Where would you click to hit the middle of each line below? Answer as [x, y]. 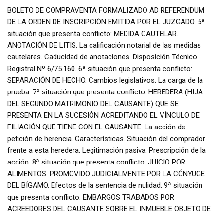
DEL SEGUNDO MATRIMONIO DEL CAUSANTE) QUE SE [93, 103]
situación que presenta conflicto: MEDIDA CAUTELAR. [93, 33]
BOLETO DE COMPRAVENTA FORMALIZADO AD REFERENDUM [106, 10]
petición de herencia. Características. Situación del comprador [106, 138]
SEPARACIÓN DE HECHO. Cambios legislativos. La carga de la [105, 80]
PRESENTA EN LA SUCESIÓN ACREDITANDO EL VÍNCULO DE [103, 115]
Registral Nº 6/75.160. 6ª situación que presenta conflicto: [100, 68]
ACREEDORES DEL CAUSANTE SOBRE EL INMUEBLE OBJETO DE [109, 209]
